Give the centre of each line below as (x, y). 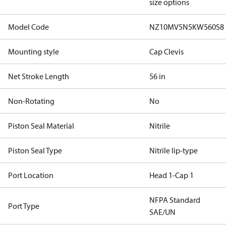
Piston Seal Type (35, 150)
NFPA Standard (175, 200)
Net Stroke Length (39, 76)
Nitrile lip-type (174, 150)
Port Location (31, 175)
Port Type (24, 206)
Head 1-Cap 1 (172, 175)
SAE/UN (162, 212)
